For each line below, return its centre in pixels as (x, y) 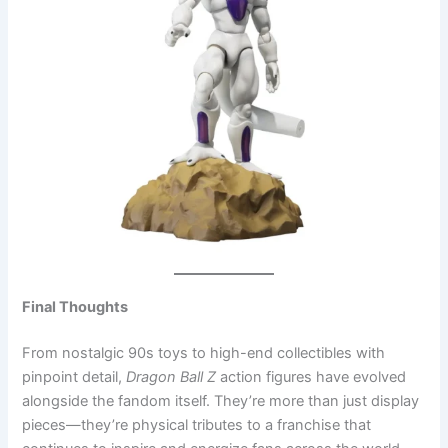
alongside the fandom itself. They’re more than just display (221, 400)
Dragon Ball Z (171, 376)
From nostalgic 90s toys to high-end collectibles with (204, 352)
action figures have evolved (311, 376)
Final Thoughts (75, 307)
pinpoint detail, (74, 376)
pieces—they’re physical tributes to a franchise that (197, 424)
